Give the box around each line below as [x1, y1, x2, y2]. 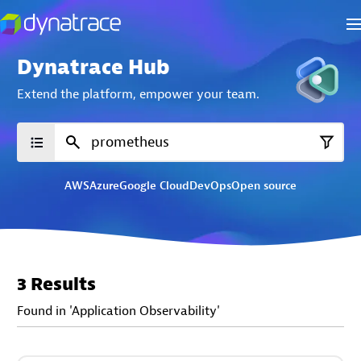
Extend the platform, [17, 85, 136, 102]
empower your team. [139, 85, 259, 102]
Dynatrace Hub [17, 54, 170, 81]
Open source [231, 179, 297, 193]
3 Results [17, 272, 96, 296]
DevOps [189, 179, 231, 193]
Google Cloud [119, 179, 189, 193]
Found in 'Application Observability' [17, 302, 220, 319]
